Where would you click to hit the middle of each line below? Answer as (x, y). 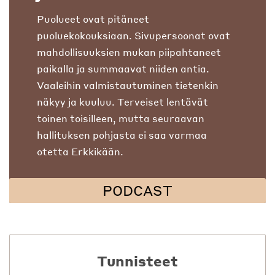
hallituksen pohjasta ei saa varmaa (122, 134)
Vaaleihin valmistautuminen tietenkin (128, 85)
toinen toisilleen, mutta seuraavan (121, 118)
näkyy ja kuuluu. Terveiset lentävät (122, 101)
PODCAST (137, 190)
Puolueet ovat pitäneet (93, 18)
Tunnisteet (137, 261)
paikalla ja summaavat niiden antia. (123, 68)
